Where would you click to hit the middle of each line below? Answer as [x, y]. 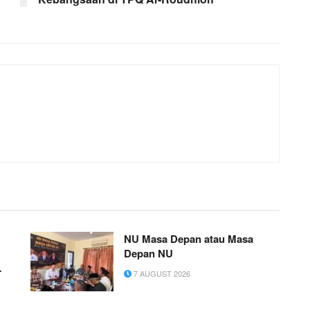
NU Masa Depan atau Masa [189, 239]
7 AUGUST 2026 [161, 274]
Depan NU [148, 254]
